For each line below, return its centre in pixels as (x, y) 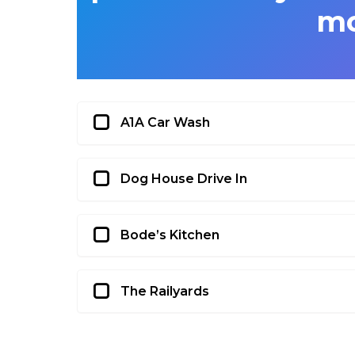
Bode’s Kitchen (170, 235)
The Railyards (165, 291)
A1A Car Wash (165, 123)
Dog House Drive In (184, 179)
